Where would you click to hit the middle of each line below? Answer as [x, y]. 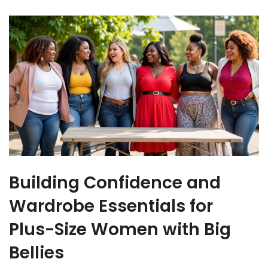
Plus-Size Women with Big [120, 229]
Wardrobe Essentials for [111, 206]
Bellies [36, 252]
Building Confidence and [115, 182]
